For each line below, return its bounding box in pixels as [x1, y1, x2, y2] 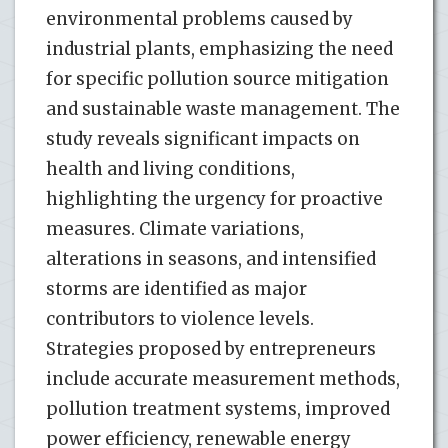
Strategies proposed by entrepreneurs [46, 337, 376, 360]
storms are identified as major [46, 277, 307, 300]
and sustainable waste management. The [46, 97, 400, 120]
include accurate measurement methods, [46, 367, 400, 390]
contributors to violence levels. [46, 307, 314, 330]
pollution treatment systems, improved [46, 397, 390, 420]
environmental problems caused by [46, 7, 353, 30]
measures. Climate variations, [46, 217, 304, 240]
